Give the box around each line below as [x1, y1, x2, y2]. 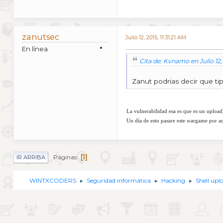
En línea [22, 44, 48, 53]
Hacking [161, 177, 185, 185]
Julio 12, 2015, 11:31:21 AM [125, 34, 186, 41]
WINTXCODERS [29, 177, 76, 185]
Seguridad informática [87, 177, 151, 185]
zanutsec [22, 32, 59, 42]
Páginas [53, 153, 77, 161]
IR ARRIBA [16, 154, 45, 161]
